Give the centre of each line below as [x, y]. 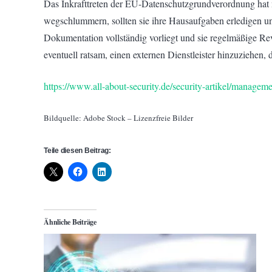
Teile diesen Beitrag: [77, 151]
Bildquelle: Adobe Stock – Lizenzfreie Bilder [118, 118]
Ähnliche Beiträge [70, 222]
